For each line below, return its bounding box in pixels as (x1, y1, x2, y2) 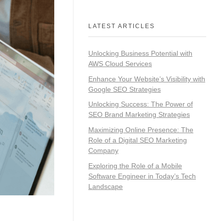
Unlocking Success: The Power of (88, 100, 193, 109)
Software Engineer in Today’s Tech (88, 172, 196, 181)
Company (88, 147, 118, 155)
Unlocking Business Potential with (88, 49, 192, 57)
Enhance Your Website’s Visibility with (88, 74, 205, 83)
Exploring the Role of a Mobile (88, 162, 182, 170)
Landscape (88, 183, 123, 191)
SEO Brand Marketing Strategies (88, 110, 190, 119)
